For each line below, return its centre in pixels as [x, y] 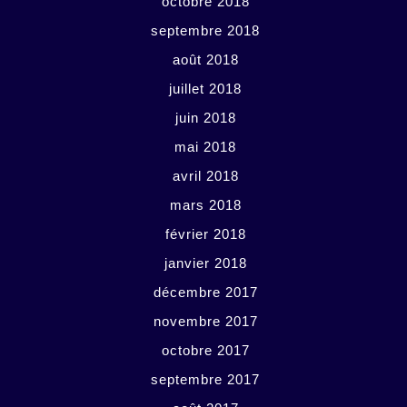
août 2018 [205, 60]
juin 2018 [205, 118]
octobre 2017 [205, 350]
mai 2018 [205, 147]
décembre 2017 [205, 292]
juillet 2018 [205, 89]
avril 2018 [205, 176]
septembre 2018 [205, 30]
